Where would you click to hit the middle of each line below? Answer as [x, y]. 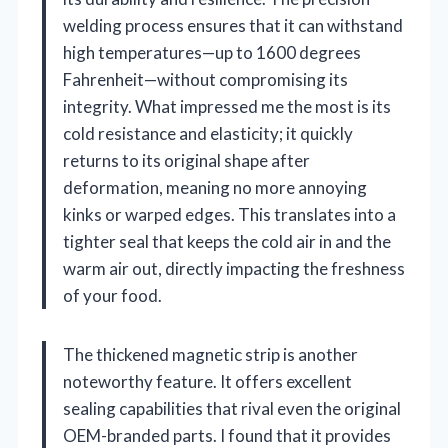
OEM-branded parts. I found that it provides [227, 435]
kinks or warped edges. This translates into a [229, 214]
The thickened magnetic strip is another [210, 354]
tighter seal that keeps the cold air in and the [227, 241]
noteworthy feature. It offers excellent [207, 381]
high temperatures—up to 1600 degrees [212, 52]
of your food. [112, 295]
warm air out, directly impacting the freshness [234, 268]
